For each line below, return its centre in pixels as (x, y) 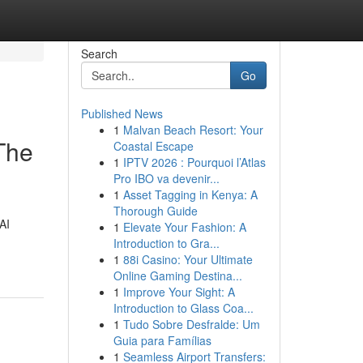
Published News (122, 113)
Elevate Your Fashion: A (184, 227)
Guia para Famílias (162, 340)
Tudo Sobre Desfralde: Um (191, 324)
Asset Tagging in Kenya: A (190, 194)
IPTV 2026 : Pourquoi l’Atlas (194, 162)
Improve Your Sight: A (179, 292)
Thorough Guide (155, 211)
